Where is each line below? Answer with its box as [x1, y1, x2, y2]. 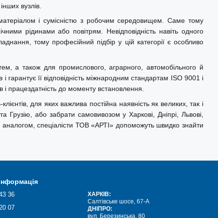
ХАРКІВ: [88, 191, 111, 198]
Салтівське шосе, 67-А [88, 198, 150, 205]
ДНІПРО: [88, 205, 113, 212]
